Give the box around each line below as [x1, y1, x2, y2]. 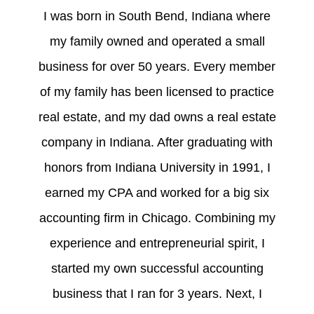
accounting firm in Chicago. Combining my [39, 210, 275, 225]
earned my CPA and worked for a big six [45, 185, 269, 200]
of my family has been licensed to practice [40, 84, 274, 99]
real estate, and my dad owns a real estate [38, 109, 276, 124]
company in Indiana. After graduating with [41, 135, 273, 149]
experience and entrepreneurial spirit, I [49, 235, 265, 250]
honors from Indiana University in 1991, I [43, 160, 271, 175]
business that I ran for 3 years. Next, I [52, 286, 262, 301]
